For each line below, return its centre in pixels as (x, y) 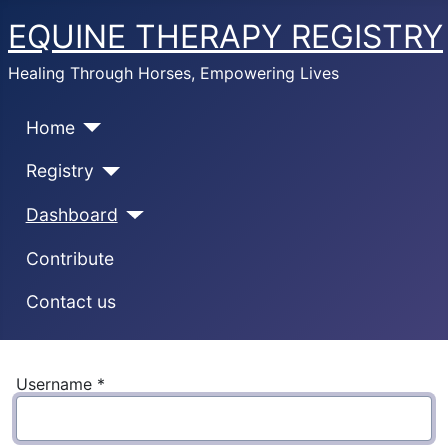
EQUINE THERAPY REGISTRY (225, 36)
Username (54, 383)
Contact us (70, 302)
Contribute (69, 258)
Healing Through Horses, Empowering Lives (173, 73)
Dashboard (71, 214)
